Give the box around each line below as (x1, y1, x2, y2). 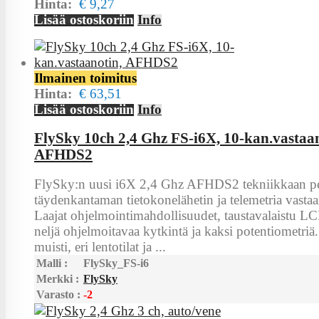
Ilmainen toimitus (34, 70, 137, 85)
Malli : (36, 256, 68, 269)
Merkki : (36, 272, 79, 285)
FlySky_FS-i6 (83, 256, 149, 269)
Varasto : (36, 288, 80, 300)
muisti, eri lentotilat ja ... (34, 239, 166, 254)
